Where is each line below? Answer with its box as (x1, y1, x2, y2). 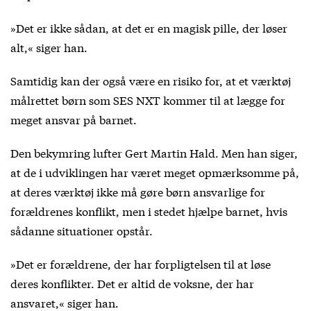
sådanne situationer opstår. (10, 221, 153, 238)
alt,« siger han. (10, 38, 87, 55)
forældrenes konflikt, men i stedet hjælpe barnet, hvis (10, 202, 287, 219)
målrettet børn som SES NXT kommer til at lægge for (10, 91, 285, 108)
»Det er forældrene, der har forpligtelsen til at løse (10, 255, 271, 271)
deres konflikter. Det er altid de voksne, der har (10, 274, 254, 291)
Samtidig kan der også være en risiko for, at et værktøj (10, 72, 291, 88)
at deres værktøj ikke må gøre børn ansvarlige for (10, 183, 265, 199)
